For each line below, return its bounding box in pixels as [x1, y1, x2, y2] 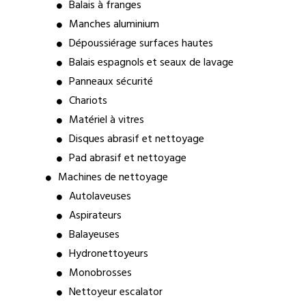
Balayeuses [68, 226, 120, 244]
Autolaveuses [68, 188, 131, 206]
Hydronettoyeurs [68, 245, 148, 263]
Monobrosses [68, 264, 132, 282]
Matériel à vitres [68, 111, 144, 129]
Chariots [68, 92, 107, 110]
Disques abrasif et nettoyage [68, 130, 204, 148]
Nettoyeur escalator [68, 283, 163, 301]
